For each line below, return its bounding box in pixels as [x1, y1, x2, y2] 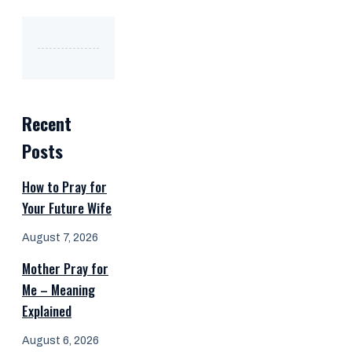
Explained [22, 300, 71, 321]
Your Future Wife [22, 197, 112, 218]
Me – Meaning [22, 279, 95, 299]
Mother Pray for [22, 258, 108, 278]
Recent [22, 110, 71, 136]
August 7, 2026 [22, 231, 98, 244]
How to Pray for [22, 176, 107, 196]
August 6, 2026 [22, 334, 99, 346]
